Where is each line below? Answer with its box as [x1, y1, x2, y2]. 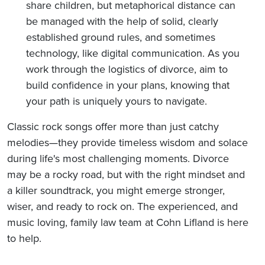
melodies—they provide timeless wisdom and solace [7, 135, 248, 149]
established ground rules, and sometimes [26, 30, 215, 44]
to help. [7, 231, 41, 245]
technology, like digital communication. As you [26, 46, 240, 60]
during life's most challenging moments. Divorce [7, 151, 229, 165]
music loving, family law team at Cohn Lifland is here [7, 215, 248, 229]
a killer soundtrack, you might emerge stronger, [7, 183, 225, 197]
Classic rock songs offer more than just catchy [7, 119, 219, 133]
